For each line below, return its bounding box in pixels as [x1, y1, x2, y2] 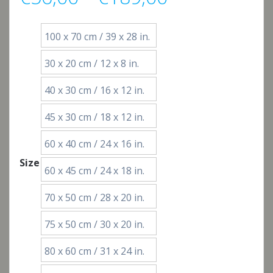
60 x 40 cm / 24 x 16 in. [44, 137, 144, 151]
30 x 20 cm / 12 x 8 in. [44, 57, 139, 70]
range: [167, 14, 223, 40]
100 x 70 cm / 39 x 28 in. [44, 30, 150, 43]
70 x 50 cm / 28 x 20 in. [44, 191, 144, 204]
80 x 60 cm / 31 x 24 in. [44, 244, 144, 258]
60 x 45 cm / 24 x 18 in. [44, 164, 144, 177]
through [167, 76, 239, 102]
